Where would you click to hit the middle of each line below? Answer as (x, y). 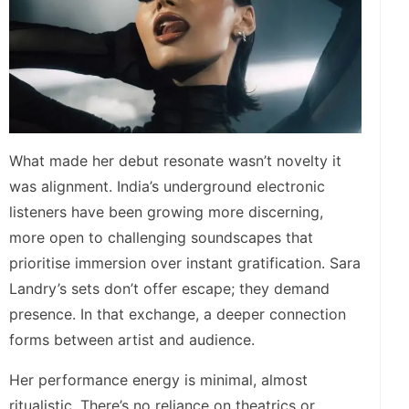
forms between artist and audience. (132, 339)
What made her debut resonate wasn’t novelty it (175, 160)
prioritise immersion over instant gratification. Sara (185, 262)
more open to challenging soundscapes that (161, 237)
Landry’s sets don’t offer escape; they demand (169, 288)
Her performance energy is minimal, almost (158, 379)
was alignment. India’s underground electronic (167, 186)
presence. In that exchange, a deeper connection (178, 314)
